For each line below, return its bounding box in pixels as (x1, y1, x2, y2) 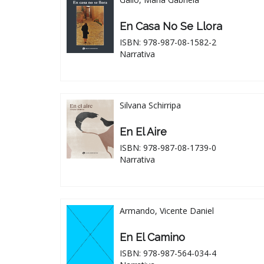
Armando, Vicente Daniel (120, 204, 214, 216)
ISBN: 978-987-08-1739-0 (120, 141, 216, 153)
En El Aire (120, 125, 167, 138)
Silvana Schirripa (120, 99, 181, 111)
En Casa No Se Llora (120, 19, 222, 32)
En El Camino (120, 230, 185, 243)
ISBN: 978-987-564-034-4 (120, 247, 216, 259)
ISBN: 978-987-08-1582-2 (120, 36, 216, 48)
